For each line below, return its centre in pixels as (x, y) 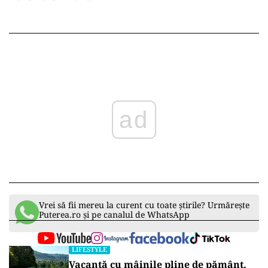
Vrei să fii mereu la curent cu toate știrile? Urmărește (144, 205)
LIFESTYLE (89, 249)
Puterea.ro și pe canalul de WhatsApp (114, 214)
